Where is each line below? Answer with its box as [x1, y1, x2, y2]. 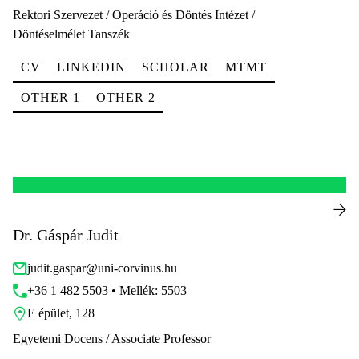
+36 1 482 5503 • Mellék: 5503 [27, 284, 187, 297]
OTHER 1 [21, 91, 80, 104]
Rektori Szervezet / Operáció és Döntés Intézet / [13, 8, 255, 22]
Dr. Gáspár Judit [13, 226, 119, 244]
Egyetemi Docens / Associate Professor [13, 332, 211, 345]
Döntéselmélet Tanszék [13, 27, 130, 41]
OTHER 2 [96, 91, 155, 104]
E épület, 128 [27, 306, 95, 320]
